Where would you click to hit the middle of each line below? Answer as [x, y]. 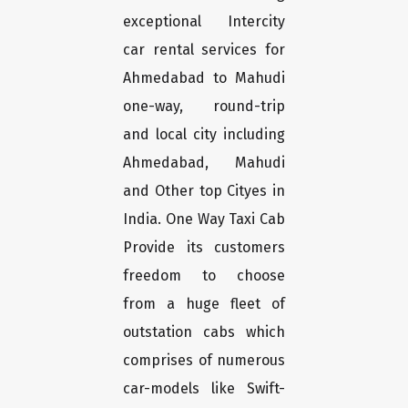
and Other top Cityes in [204, 191]
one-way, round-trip [204, 107]
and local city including [204, 135]
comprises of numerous [204, 361]
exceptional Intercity [204, 22]
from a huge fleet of [204, 304]
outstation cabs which [204, 332]
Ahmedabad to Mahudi [204, 78]
